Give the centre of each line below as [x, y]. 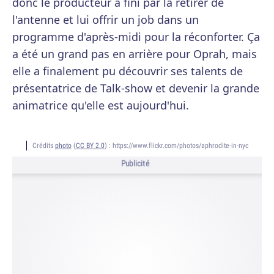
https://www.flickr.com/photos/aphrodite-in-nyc [180, 145]
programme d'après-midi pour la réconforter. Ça [136, 37]
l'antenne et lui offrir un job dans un [106, 20]
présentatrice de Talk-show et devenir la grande [136, 88]
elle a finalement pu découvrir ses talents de [128, 71]
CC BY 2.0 [90, 145]
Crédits [43, 145]
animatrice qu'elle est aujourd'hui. [101, 105]
